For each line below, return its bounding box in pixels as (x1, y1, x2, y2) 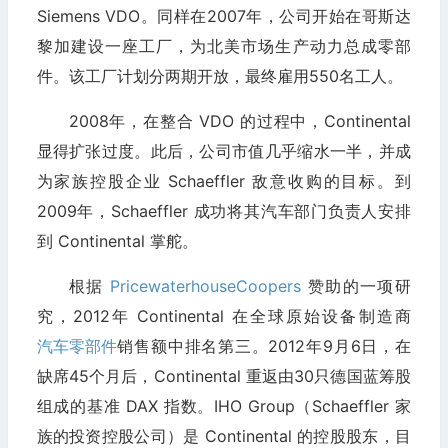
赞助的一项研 (301, 276, 411, 297)
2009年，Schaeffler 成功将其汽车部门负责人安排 (36, 201, 411, 222)
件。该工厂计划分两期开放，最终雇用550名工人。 (36, 66, 403, 87)
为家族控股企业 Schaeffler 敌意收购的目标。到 (36, 171, 411, 192)
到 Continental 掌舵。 (36, 231, 198, 252)
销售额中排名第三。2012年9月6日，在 (116, 336, 411, 357)
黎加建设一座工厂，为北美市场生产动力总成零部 (36, 36, 411, 57)
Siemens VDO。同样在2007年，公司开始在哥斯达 (36, 6, 411, 27)
